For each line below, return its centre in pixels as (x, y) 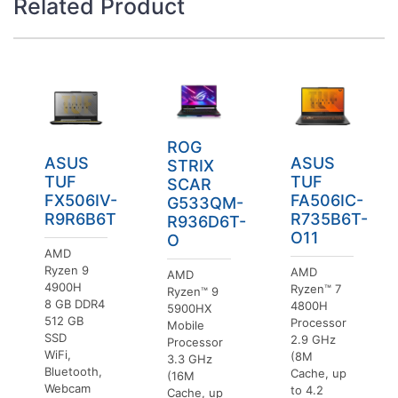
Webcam (68, 389)
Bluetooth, (73, 372)
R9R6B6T (80, 219)
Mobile (186, 325)
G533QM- (206, 203)
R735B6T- (329, 219)
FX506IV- (81, 201)
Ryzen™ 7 (315, 289)
